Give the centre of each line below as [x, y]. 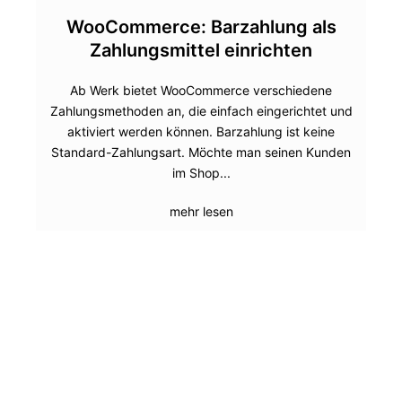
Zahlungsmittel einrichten [201, 50]
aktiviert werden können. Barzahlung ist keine [201, 131]
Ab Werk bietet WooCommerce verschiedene [201, 90]
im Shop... [201, 173]
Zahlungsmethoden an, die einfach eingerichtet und [201, 111]
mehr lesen [201, 211]
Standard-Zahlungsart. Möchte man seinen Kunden [201, 152]
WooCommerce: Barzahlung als [201, 27]
